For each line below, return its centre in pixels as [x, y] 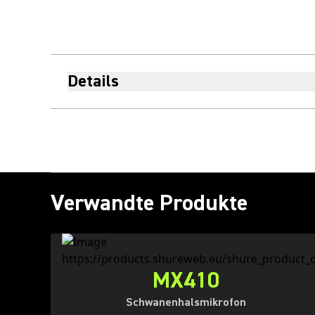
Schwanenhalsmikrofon [186, 302]
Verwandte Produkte [149, 203]
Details [93, 81]
